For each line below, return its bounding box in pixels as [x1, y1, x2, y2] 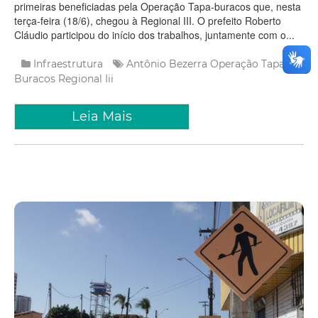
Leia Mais [72, 108, 132, 124]
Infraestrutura [33, 57, 103, 70]
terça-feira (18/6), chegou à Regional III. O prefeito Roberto [14, 13, 281, 28]
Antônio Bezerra [126, 57, 207, 70]
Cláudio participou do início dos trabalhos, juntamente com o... [14, 27, 295, 42]
